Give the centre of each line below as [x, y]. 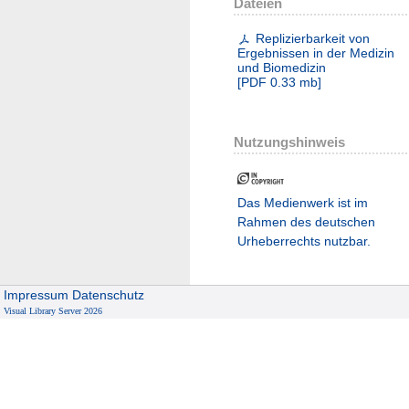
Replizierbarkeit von [313, 38]
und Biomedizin [282, 67]
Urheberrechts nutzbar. [304, 241]
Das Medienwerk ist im [303, 202]
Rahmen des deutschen [306, 221]
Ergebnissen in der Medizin [316, 52]
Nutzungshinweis [289, 142]
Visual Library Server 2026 [53, 311]
